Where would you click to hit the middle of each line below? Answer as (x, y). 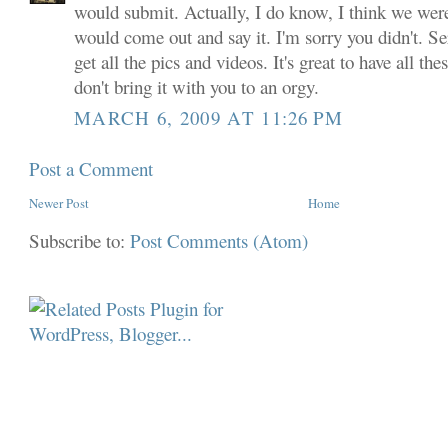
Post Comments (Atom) (219, 240)
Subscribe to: (80, 240)
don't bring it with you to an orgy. (197, 87)
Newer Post (59, 202)
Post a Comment (91, 168)
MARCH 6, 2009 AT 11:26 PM (209, 117)
